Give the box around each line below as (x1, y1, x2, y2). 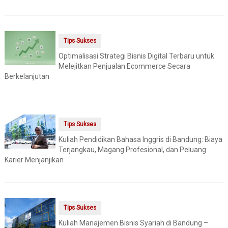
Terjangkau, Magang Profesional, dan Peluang (58, 146, 206, 154)
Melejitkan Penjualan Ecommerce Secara (58, 62, 190, 71)
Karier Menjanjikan (4, 156, 64, 164)
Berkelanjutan (4, 72, 49, 81)
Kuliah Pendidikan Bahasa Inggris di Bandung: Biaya (58, 135, 222, 144)
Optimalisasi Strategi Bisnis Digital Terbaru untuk (58, 52, 214, 61)
